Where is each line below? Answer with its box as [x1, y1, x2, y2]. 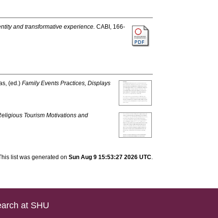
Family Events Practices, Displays [22, 80, 111, 87]
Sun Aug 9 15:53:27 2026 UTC [68, 154, 151, 161]
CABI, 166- [95, 23, 126, 30]
